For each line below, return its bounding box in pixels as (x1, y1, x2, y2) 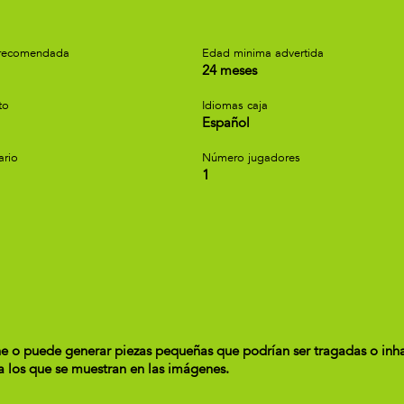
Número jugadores (202, 150, 300, 166)
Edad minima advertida (202, 45, 324, 61)
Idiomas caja (202, 97, 268, 114)
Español (202, 114, 250, 132)
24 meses (202, 61, 257, 79)
